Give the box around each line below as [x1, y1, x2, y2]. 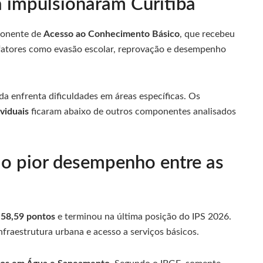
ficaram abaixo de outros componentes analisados [29, 106, 236, 116]
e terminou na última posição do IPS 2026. [55, 212, 231, 222]
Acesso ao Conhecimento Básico [43, 29, 180, 39]
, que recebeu [180, 29, 235, 39]
